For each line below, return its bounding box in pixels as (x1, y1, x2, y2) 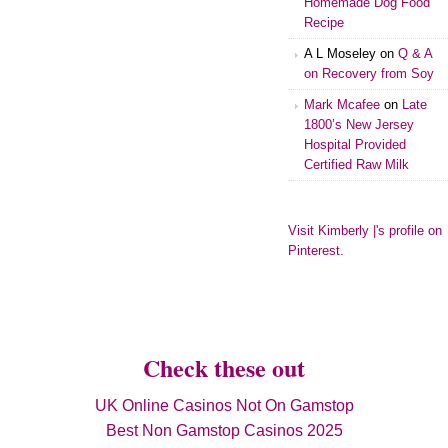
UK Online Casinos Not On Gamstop (94, 396, 354, 414)
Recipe (304, 14, 344, 30)
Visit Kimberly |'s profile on (288, 222, 442, 238)
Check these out (143, 349, 305, 385)
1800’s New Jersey (304, 116, 414, 132)
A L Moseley (304, 45, 376, 61)
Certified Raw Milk (304, 156, 409, 172)
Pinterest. (288, 242, 344, 258)
